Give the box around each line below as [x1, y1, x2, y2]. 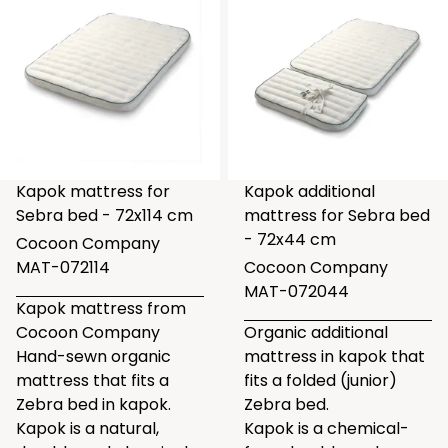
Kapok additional [244, 180, 375, 203]
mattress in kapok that [244, 345, 425, 368]
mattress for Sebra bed [244, 204, 430, 227]
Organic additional [244, 321, 388, 344]
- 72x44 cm [244, 228, 336, 251]
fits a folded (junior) [244, 369, 397, 392]
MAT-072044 [244, 280, 349, 303]
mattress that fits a [16, 369, 169, 392]
